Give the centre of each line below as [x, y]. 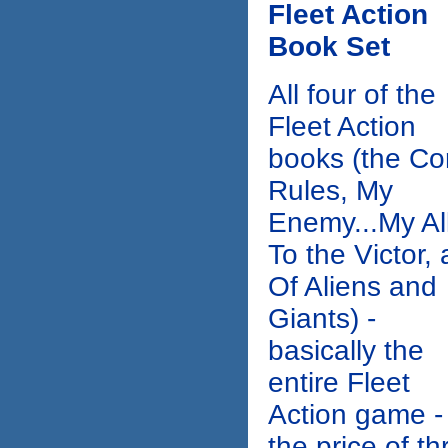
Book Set [329, 47]
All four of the [352, 95]
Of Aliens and [352, 287]
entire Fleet [339, 383]
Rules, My [330, 191]
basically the [346, 351]
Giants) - [322, 319]
